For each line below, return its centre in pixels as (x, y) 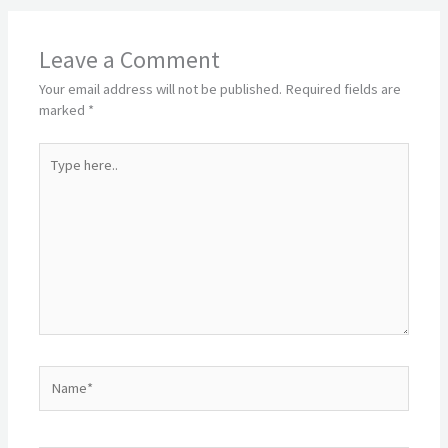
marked (64, 109)
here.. (55, 172)
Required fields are (343, 88)
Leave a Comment (130, 59)
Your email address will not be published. (161, 88)
